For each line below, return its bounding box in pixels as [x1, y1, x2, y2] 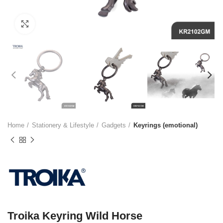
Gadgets [102, 121, 126, 129]
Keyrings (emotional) [133, 121, 198, 129]
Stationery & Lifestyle [32, 121, 94, 129]
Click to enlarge [35, 20, 83, 27]
